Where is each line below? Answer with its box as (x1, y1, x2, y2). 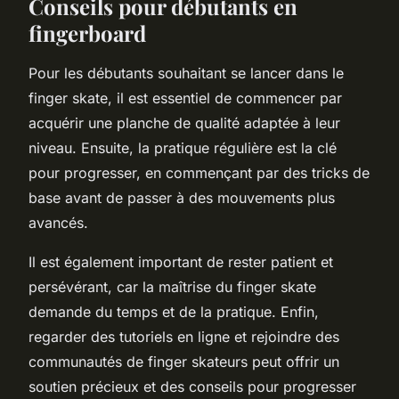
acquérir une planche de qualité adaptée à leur (28, 113, 340, 132)
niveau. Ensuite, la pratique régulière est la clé (28, 138, 337, 157)
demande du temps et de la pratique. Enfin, (28, 302, 319, 321)
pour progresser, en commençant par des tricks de (28, 163, 370, 182)
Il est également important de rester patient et (28, 252, 333, 271)
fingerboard (28, 18, 146, 47)
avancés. (28, 213, 93, 232)
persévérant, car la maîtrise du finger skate (28, 277, 316, 296)
